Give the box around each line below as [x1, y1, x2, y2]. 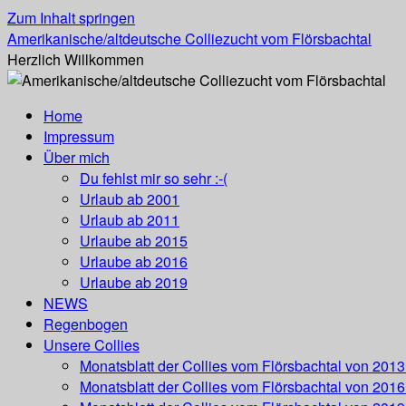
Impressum [43, 126, 114, 147]
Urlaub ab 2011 [80, 209, 179, 230]
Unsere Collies [43, 334, 140, 355]
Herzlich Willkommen [7, 49, 144, 70]
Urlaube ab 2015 [80, 230, 188, 251]
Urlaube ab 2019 [80, 272, 188, 293]
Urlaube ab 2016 [80, 251, 188, 272]
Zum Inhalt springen [7, 7, 135, 28]
